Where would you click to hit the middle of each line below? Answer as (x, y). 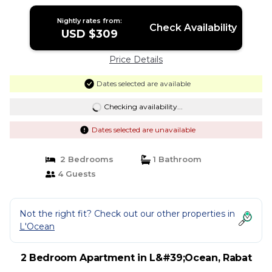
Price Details (136, 59)
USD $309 (90, 34)
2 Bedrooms (84, 159)
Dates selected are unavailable (143, 130)
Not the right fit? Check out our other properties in (127, 214)
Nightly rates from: (90, 21)
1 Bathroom (176, 159)
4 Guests (75, 174)
